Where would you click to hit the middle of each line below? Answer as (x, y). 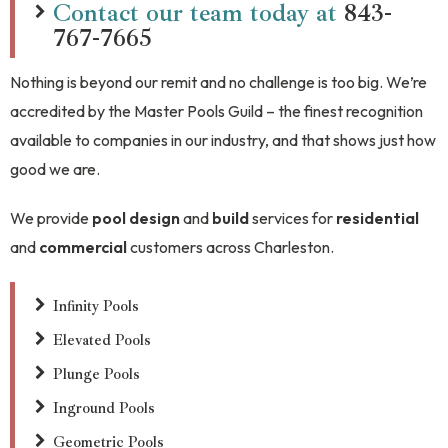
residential (377, 217)
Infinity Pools (96, 306)
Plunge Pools (96, 374)
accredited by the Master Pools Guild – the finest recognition (216, 110)
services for (292, 217)
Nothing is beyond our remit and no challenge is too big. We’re (218, 81)
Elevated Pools (102, 340)
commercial (83, 246)
